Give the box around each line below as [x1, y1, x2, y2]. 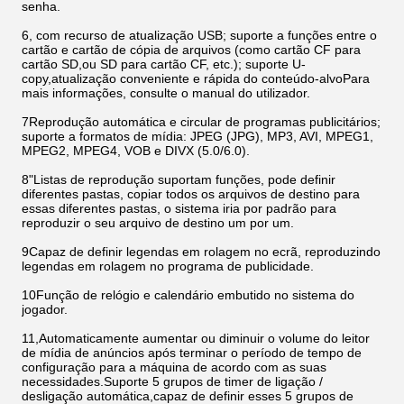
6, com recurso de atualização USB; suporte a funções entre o [22, 28, 377, 42]
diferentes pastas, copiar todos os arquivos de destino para [22, 187, 360, 201]
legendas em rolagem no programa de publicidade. [22, 259, 314, 273]
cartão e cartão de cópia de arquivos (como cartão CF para [22, 42, 361, 57]
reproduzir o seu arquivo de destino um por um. [22, 216, 294, 230]
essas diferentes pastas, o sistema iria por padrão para [22, 201, 336, 216]
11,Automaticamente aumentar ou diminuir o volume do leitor [22, 331, 370, 345]
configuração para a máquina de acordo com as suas [22, 360, 326, 374]
